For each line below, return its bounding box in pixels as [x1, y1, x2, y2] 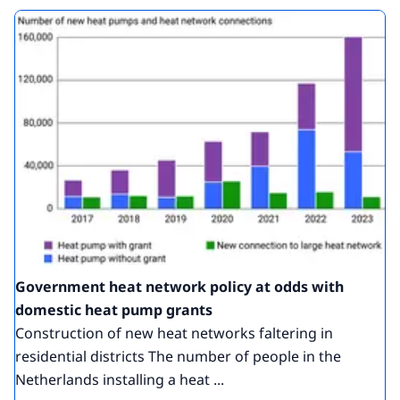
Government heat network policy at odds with [15, 276, 344, 296]
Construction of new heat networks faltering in [15, 322, 333, 343]
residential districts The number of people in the [15, 346, 341, 366]
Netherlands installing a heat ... [15, 369, 224, 389]
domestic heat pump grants [15, 299, 212, 320]
